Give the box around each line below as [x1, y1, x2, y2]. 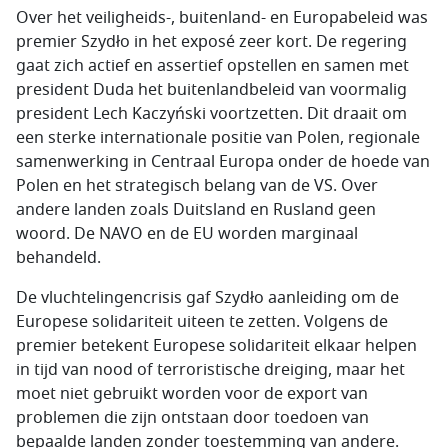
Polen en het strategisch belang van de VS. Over [16, 174, 378, 198]
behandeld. [16, 246, 101, 270]
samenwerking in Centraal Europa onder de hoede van [16, 150, 430, 174]
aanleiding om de [264, 286, 399, 310]
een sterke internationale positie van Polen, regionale [16, 126, 420, 150]
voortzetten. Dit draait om [206, 102, 407, 126]
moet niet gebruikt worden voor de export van [16, 382, 368, 406]
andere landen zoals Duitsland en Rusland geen [16, 198, 376, 222]
